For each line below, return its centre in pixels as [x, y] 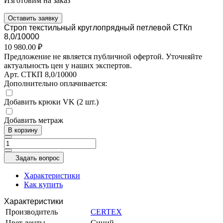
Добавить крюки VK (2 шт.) [51, 102]
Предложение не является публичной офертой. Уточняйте [103, 56]
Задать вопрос [38, 158]
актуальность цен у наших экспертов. [68, 65]
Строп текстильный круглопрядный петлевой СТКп [98, 27]
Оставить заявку [33, 18]
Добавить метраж [34, 120]
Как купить [43, 184]
